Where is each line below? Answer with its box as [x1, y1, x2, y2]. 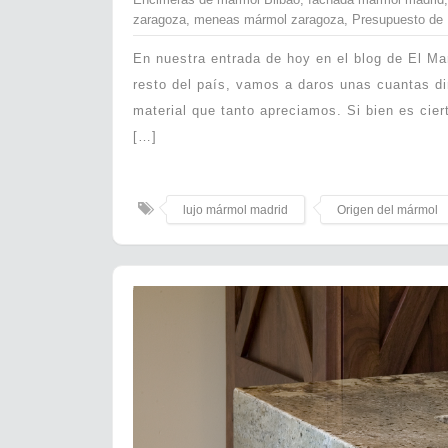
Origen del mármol [337, 202, 438, 217]
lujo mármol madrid [183, 202, 288, 217]
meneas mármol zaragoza [194, 11, 344, 27]
